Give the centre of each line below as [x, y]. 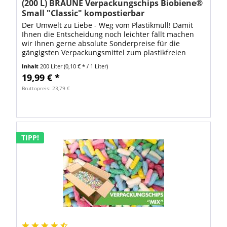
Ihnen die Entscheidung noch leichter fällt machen [108, 34]
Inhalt [31, 66]
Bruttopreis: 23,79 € [46, 88]
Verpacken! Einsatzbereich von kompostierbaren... [107, 62]
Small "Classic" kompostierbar [83, 13]
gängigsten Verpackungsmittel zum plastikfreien [104, 53]
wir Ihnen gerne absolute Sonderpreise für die [101, 44]
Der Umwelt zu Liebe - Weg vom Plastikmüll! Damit [108, 25]
